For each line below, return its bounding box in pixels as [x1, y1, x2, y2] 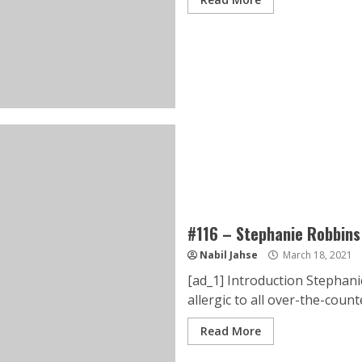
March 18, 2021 [280, 248, 352, 262]
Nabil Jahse [199, 248, 258, 262]
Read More [200, 323, 261, 339]
